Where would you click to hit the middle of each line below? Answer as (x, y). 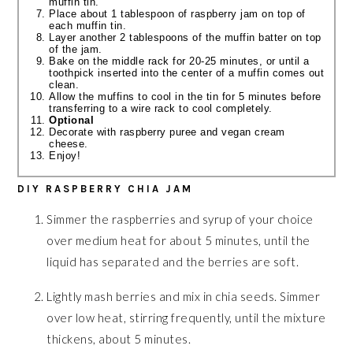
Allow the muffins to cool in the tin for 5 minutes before (185, 97)
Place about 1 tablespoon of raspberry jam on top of (177, 14)
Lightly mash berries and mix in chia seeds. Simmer (184, 297)
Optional (72, 121)
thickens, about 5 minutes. (119, 339)
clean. (64, 85)
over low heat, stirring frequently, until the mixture (186, 318)
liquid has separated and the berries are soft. (173, 262)
